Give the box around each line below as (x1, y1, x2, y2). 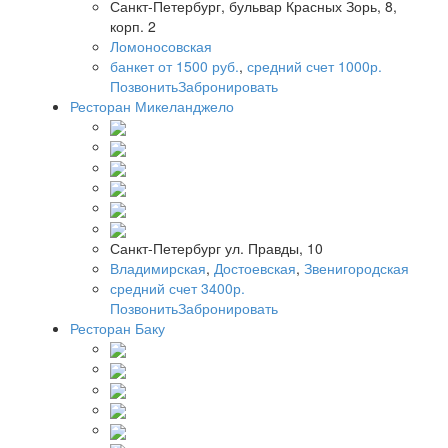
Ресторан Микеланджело (70, 95, 234, 116)
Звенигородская (304, 257, 409, 278)
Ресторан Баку (70, 317, 165, 338)
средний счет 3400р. (110, 277, 245, 298)
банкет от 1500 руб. (110, 55, 239, 76)
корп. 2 (110, 15, 156, 36)
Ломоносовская (110, 35, 212, 56)
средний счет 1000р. (247, 55, 382, 76)
